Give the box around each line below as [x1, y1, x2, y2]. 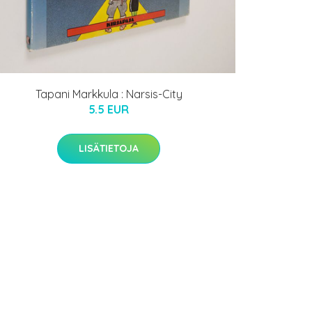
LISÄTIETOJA [79, 141, 139, 155]
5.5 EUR [88, 102, 129, 116]
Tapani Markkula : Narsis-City [35, 86, 182, 101]
